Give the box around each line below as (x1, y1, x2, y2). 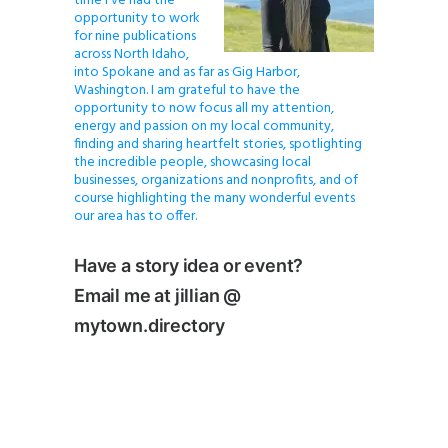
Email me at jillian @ (74, 284, 242, 306)
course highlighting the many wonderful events (74, 186, 355, 210)
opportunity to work (74, 6, 200, 30)
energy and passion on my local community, (74, 114, 334, 138)
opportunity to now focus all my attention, (74, 96, 334, 120)
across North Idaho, (74, 42, 189, 66)
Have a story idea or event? (74, 254, 304, 276)
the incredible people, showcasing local (74, 150, 311, 174)
